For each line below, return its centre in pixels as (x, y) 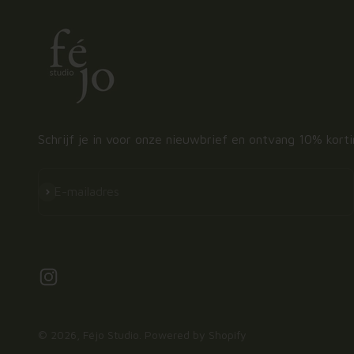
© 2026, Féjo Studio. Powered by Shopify (142, 334)
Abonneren (67, 191)
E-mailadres (87, 192)
